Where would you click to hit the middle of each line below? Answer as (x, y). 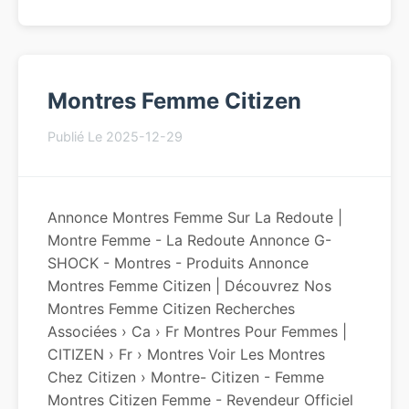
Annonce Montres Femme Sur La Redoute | (195, 217)
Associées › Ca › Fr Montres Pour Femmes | (197, 331)
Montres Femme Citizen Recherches (171, 309)
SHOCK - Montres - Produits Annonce (178, 263)
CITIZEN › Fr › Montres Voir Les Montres (186, 354)
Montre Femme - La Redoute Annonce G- (189, 240)
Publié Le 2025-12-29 (115, 136)
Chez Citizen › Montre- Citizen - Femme (186, 377)
